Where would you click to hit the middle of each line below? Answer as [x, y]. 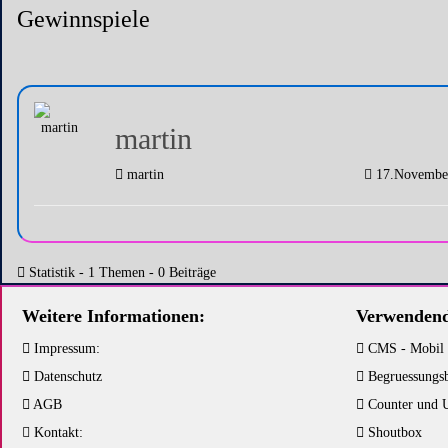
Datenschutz [66, 376]
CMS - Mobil [404, 348]
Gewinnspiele [83, 19]
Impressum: [65, 348]
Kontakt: [56, 432]
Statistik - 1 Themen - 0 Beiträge [120, 272]
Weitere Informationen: [113, 316]
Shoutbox [393, 432]
